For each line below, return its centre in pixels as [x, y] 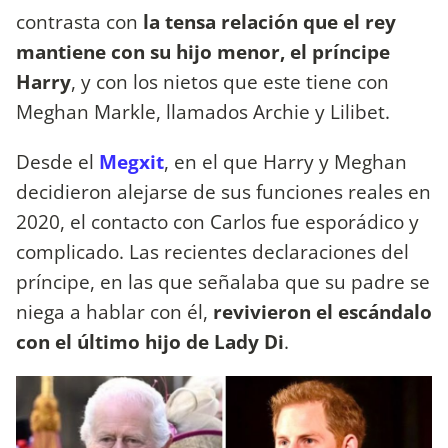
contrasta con [79, 22]
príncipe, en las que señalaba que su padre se [223, 281]
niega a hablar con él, [114, 311]
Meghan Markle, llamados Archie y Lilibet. [203, 112]
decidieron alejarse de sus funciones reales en [223, 191]
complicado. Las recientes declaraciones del [212, 251]
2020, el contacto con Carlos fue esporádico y [217, 221]
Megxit [131, 161]
